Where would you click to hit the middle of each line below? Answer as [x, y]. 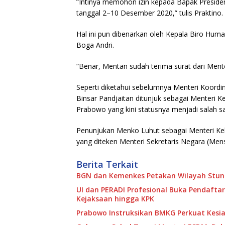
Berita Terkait [107, 164]
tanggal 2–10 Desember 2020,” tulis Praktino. [150, 13]
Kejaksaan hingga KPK [115, 199]
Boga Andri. [95, 45]
